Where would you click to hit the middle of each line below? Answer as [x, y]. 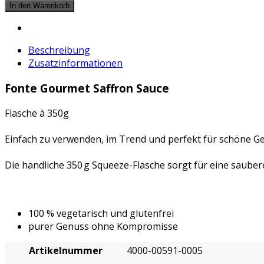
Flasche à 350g [37, 113]
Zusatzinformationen [75, 63]
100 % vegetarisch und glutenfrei [101, 213]
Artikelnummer [65, 250]
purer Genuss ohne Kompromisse [103, 226]
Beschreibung [59, 50]
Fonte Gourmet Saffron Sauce [87, 88]
